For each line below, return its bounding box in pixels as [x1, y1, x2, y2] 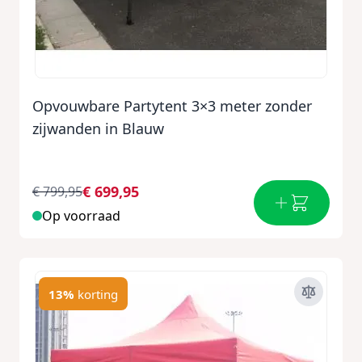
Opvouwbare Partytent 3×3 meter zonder [32, 96, 312, 116]
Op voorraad [42, 207, 120, 225]
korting [78, 285, 118, 302]
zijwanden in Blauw [32, 119, 164, 138]
